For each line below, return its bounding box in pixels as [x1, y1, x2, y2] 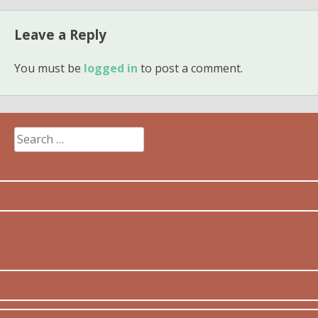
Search [13, 127, 50, 143]
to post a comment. [138, 60, 243, 76]
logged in [84, 60, 138, 76]
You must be [14, 60, 84, 76]
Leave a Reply [14, 25, 106, 43]
